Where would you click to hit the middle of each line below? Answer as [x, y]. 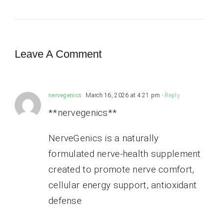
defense [65, 200]
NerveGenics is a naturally [103, 138]
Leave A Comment [58, 54]
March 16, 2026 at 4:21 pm [122, 95]
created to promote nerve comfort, [121, 169]
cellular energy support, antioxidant [122, 185]
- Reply [170, 95]
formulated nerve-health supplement [124, 153]
